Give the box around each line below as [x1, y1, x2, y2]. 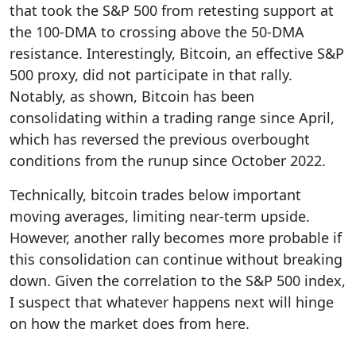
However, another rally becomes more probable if [10, 228, 342, 248]
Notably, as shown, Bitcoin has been [10, 87, 254, 106]
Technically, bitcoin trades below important [10, 185, 301, 205]
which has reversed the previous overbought [10, 130, 310, 149]
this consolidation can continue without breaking [10, 250, 342, 269]
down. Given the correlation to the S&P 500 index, [10, 271, 346, 291]
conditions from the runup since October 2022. [10, 151, 326, 171]
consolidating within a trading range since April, [10, 108, 335, 128]
